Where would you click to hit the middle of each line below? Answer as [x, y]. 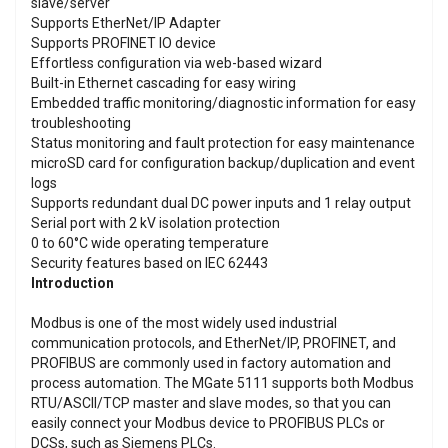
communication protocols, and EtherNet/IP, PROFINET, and [213, 343]
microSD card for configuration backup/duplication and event [223, 163]
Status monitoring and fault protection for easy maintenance [223, 143]
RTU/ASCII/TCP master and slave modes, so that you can [211, 403]
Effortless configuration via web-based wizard [176, 63]
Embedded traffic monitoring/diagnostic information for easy [223, 103]
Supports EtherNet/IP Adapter [126, 23]
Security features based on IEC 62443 [149, 263]
